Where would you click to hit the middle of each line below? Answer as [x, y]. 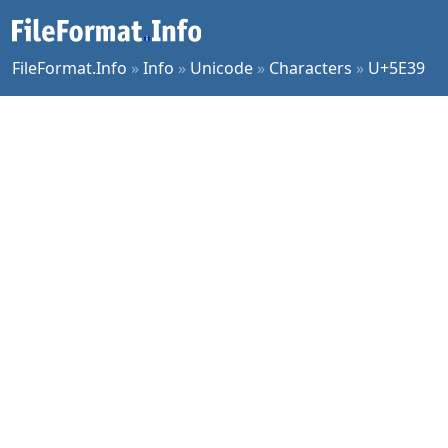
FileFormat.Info [69, 68]
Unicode [221, 68]
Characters [310, 68]
